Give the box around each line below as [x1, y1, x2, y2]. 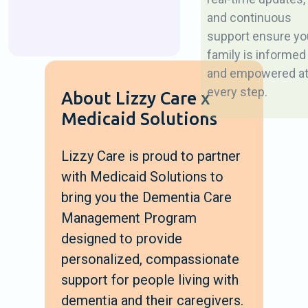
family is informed [206, 47, 306, 62]
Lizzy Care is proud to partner [61, 147, 241, 164]
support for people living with [61, 271, 239, 288]
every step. [206, 84, 267, 99]
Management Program [61, 209, 197, 226]
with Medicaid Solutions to [61, 168, 223, 185]
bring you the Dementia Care [61, 188, 232, 206]
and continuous [206, 10, 291, 25]
